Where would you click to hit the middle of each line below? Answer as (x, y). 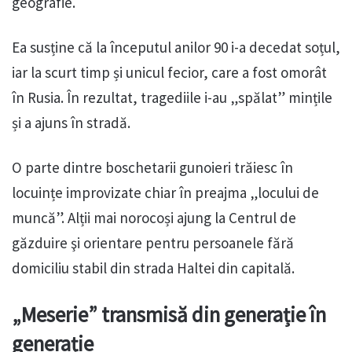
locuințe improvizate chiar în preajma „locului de (165, 193)
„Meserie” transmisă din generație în (169, 315)
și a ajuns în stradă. (71, 123)
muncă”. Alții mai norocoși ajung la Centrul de (154, 218)
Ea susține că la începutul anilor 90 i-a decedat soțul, (176, 48)
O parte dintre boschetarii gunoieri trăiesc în (152, 168)
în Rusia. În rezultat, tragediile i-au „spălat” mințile (172, 98)
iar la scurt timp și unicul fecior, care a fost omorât (169, 73)
